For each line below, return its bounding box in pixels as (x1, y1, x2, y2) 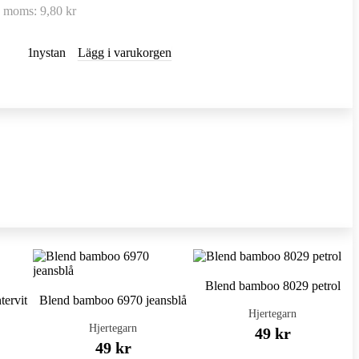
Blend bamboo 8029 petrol (204, 279, 341, 292)
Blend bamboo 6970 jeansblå (39, 293, 188, 307)
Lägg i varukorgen (77, 46, 171, 59)
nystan (32, 46, 66, 59)
